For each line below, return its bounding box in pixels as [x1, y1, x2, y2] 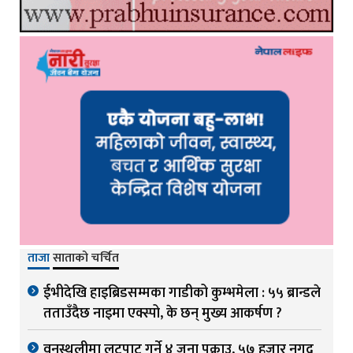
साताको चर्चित [53, 247, 119, 269]
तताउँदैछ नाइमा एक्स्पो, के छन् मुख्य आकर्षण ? [43, 302, 282, 326]
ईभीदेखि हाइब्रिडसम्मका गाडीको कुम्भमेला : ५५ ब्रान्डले [43, 281, 321, 306]
